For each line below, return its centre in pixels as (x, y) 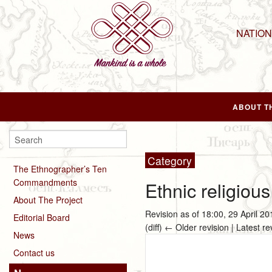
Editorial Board (42, 217)
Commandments (45, 182)
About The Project (48, 199)
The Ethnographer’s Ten (60, 168)
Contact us (34, 252)
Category (170, 160)
